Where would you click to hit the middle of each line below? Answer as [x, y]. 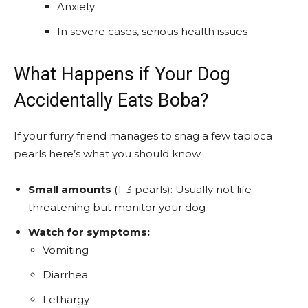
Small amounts [70, 189]
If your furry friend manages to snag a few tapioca [143, 135]
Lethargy [66, 299]
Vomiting [66, 250]
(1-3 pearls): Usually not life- [184, 189]
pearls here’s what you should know [107, 153]
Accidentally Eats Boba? [111, 100]
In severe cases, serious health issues [152, 31]
